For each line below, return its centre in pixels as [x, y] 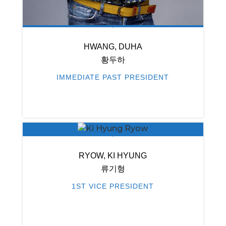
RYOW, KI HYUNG [113, 156]
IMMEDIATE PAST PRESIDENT [113, 77]
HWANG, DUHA [113, 47]
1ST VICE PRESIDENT [113, 186]
